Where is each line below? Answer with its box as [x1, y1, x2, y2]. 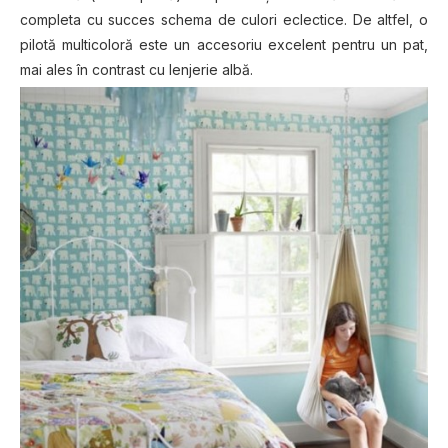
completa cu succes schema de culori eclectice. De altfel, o [20, 11, 428, 29]
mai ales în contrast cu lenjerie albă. [20, 61, 253, 79]
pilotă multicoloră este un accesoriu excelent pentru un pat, [20, 36, 428, 54]
